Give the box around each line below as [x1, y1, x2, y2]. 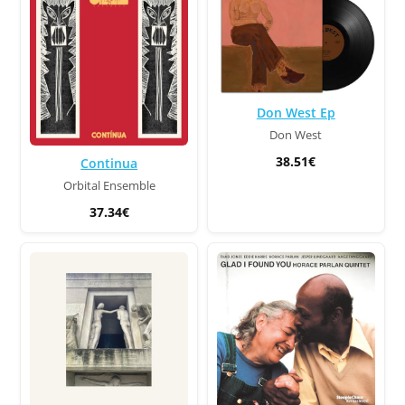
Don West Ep [256, 103, 335, 121]
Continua [80, 154, 138, 172]
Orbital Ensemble [62, 177, 155, 193]
